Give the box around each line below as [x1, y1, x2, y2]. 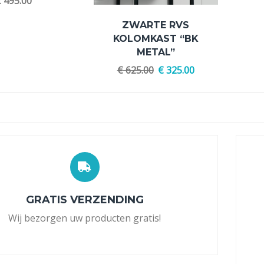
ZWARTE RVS [122, 19, 190, 31]
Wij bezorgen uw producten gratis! [8, 211, 161, 225]
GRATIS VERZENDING [25, 193, 144, 206]
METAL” [136, 46, 175, 58]
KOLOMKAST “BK [113, 32, 199, 44]
